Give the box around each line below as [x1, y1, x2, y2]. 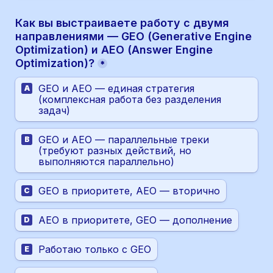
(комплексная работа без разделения [38, 93, 221, 105]
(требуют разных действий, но [38, 144, 191, 157]
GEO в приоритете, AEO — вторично [38, 184, 220, 197]
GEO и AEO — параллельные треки [38, 133, 209, 146]
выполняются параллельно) [38, 155, 174, 168]
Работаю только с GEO [38, 243, 151, 255]
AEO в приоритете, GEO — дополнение [38, 213, 232, 226]
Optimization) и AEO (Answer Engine [15, 43, 213, 56]
